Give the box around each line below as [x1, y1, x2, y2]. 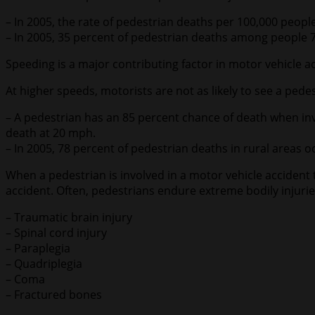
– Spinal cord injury [6, 225, 107, 241]
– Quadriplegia [6, 256, 82, 272]
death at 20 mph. [6, 125, 96, 141]
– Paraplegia [6, 240, 70, 257]
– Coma [6, 271, 45, 288]
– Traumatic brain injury [6, 210, 132, 226]
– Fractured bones [6, 287, 102, 303]
